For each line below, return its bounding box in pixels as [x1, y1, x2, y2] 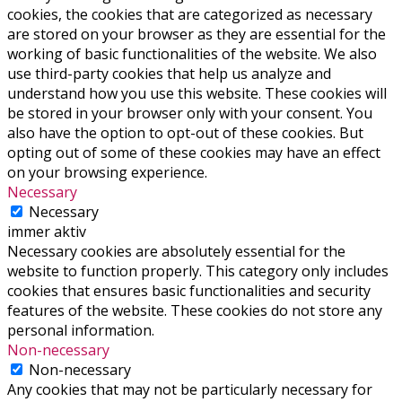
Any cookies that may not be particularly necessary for [7, 379, 372, 399]
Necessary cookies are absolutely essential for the [7, 240, 345, 261]
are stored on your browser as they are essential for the [7, 23, 386, 44]
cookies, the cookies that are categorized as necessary [7, 4, 372, 24]
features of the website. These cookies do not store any [7, 300, 382, 320]
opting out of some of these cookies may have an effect [7, 142, 380, 162]
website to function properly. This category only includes [7, 260, 389, 281]
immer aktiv [7, 221, 86, 241]
